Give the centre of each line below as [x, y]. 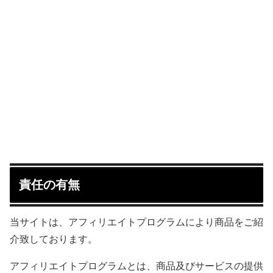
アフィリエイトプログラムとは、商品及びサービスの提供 [136, 266]
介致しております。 [54, 239]
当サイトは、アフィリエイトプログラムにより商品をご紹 [136, 222]
